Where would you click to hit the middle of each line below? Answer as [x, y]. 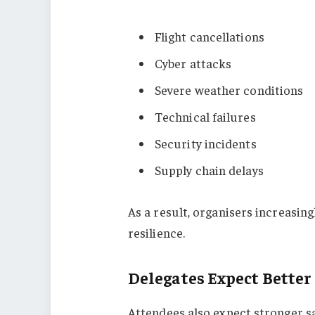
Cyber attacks [193, 63]
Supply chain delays [209, 169]
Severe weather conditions [229, 89]
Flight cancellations [209, 37]
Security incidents [205, 143]
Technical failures [205, 116]
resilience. [156, 233]
